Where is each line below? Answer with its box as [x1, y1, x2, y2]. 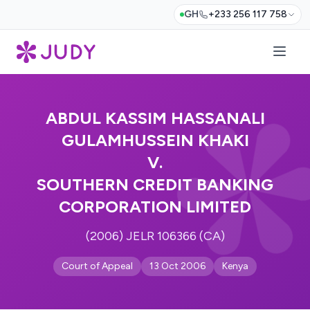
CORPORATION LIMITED [59, 197, 251, 217]
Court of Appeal [62, 260, 133, 272]
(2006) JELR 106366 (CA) [85, 228, 225, 244]
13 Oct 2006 [149, 260, 206, 272]
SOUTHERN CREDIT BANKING [37, 174, 273, 194]
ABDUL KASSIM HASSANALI [45, 108, 265, 128]
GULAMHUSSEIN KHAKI [61, 130, 249, 150]
